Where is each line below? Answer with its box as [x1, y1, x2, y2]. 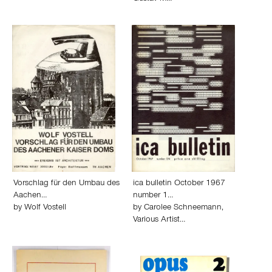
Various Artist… [133, 216, 185, 225]
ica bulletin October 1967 [133, 180, 225, 188]
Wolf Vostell [24, 204, 66, 212]
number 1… [133, 192, 173, 200]
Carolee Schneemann [144, 204, 222, 212]
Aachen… [13, 192, 47, 200]
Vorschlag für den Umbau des [13, 180, 120, 188]
